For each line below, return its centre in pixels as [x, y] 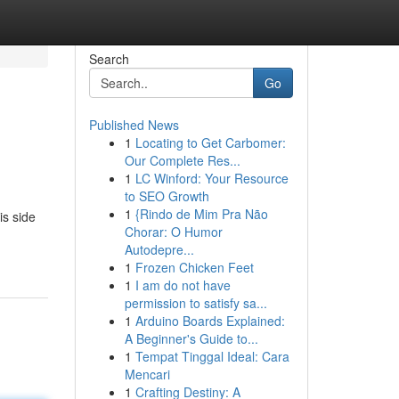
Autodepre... [159, 249]
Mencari [147, 374]
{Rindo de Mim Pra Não [201, 214]
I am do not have [183, 285]
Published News [134, 125]
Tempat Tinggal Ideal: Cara [212, 356]
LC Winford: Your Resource [212, 178]
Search [109, 59]
